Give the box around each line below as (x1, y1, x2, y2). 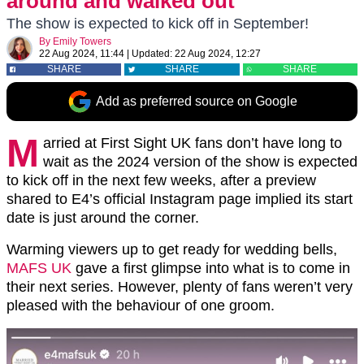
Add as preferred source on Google (96, 94, 297, 108)
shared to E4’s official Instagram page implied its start (6, 191, 353, 207)
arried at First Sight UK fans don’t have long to (43, 135, 342, 151)
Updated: (132, 48, 172, 59)
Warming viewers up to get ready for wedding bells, (6, 241, 337, 258)
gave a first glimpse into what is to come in (71, 260, 350, 276)
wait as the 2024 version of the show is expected (43, 154, 357, 170)
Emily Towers (53, 36, 111, 47)
